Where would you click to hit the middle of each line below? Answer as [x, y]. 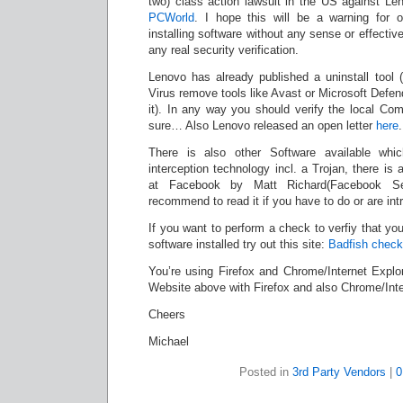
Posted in [266, 372]
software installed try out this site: [238, 244]
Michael [169, 341]
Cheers [167, 314]
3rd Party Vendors [339, 372]
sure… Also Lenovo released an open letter [262, 125]
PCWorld [171, 18]
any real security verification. [224, 50]
